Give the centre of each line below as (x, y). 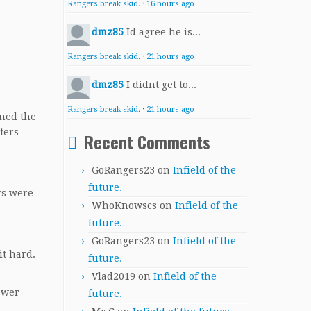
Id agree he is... (163, 32)
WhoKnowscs (124, 205)
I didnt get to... (161, 85)
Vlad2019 (114, 276)
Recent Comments (147, 142)
